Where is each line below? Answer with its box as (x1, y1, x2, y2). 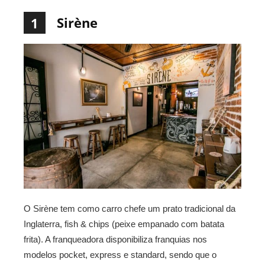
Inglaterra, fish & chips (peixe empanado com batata (24, 218, 224, 229)
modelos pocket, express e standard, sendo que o (24, 249, 216, 260)
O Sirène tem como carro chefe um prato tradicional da (24, 203, 235, 214)
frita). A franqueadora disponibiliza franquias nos (24, 234, 207, 244)
